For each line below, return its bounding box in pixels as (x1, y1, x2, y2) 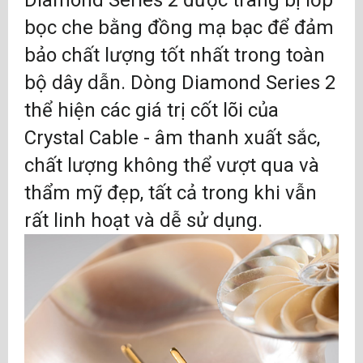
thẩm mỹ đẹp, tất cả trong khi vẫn (24, 181, 317, 204)
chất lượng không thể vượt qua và (24, 154, 319, 177)
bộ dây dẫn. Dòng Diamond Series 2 (24, 71, 335, 94)
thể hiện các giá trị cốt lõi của (24, 99, 279, 122)
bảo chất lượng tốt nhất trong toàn (24, 44, 325, 66)
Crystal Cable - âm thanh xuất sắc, (24, 126, 320, 149)
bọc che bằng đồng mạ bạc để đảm (24, 16, 334, 39)
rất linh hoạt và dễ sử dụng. (24, 209, 263, 232)
